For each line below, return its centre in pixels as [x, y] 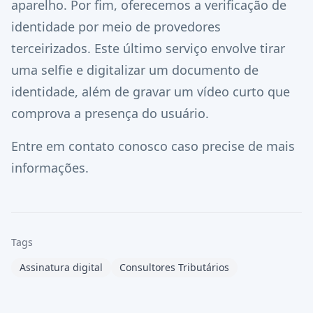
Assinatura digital [61, 267]
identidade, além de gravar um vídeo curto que [151, 92]
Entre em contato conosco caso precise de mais [153, 146]
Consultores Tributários [174, 267]
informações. [50, 168]
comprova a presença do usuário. [110, 113]
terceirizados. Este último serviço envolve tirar [148, 48]
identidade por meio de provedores [116, 27]
